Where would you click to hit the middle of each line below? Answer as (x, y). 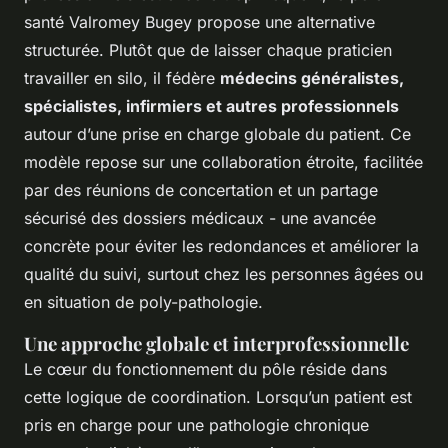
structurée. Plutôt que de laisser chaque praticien (208, 50)
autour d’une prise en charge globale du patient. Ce (217, 134)
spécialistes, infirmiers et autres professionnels (211, 106)
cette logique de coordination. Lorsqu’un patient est (218, 397)
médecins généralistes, (312, 78)
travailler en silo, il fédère (122, 78)
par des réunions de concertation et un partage (201, 190)
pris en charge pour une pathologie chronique (196, 425)
